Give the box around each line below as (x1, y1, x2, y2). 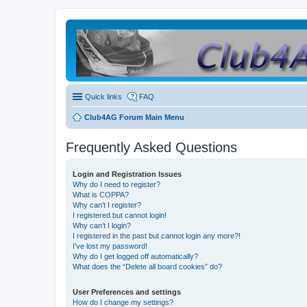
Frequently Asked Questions (66, 140, 237, 155)
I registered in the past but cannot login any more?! (73, 232, 241, 240)
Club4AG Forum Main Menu (84, 113, 184, 121)
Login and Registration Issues (73, 170, 182, 178)
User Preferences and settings (73, 288, 181, 296)
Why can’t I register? (73, 201, 141, 209)
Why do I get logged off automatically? (73, 252, 198, 260)
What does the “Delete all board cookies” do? (73, 262, 222, 271)
